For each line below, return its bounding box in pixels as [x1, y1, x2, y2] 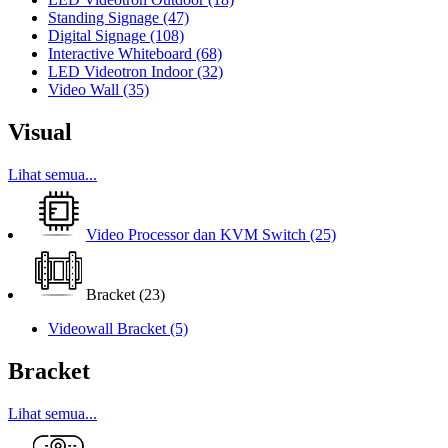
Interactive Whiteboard [48, 45, 196, 62]
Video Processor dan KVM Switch [86, 225, 306, 243]
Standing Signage [48, 9, 163, 26]
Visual [8, 118, 72, 145]
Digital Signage [48, 27, 150, 44]
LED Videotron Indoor [48, 63, 197, 80]
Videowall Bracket [48, 319, 170, 337]
